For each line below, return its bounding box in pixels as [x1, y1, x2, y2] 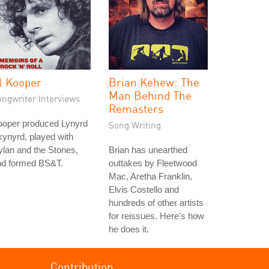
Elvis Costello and [109, 184, 179, 195]
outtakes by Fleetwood [109, 158, 197, 168]
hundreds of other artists [109, 198, 204, 208]
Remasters [109, 101, 163, 115]
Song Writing [109, 119, 161, 130]
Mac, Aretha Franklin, [109, 171, 192, 181]
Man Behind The [109, 88, 192, 102]
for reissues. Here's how [109, 211, 204, 221]
